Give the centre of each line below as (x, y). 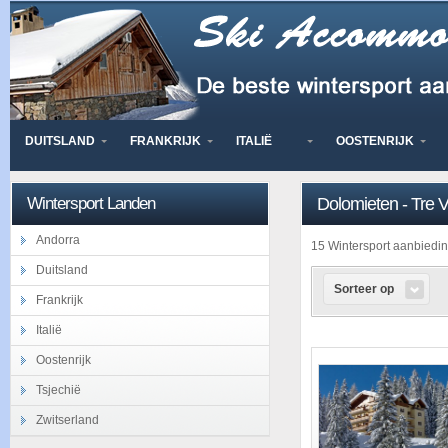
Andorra (58, 240)
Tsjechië (58, 390)
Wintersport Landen (91, 203)
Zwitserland (67, 420)
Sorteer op (367, 291)
